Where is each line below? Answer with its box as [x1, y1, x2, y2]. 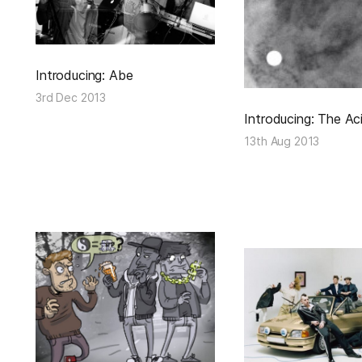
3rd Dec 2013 [36, 90, 107, 105]
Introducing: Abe [36, 67, 133, 84]
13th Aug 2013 [244, 133, 320, 148]
